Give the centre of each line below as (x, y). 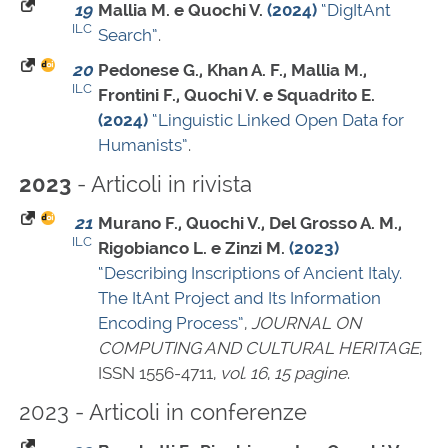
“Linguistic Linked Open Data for (278, 120)
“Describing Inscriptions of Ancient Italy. (250, 273)
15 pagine (310, 373)
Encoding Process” (171, 323)
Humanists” (143, 145)
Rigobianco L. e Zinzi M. (191, 248)
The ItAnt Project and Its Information (239, 298)
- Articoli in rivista (161, 184)
